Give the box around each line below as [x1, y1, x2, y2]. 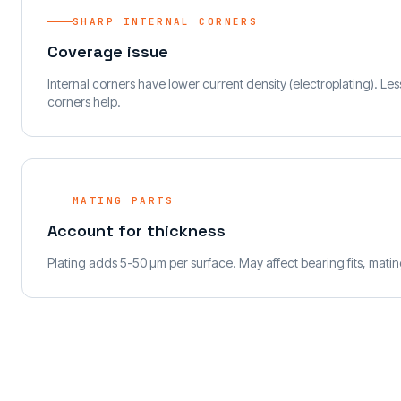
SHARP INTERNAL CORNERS [73, 15, 259, 28]
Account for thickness [47, 219, 226, 241]
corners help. [47, 94, 121, 109]
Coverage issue [47, 41, 168, 62]
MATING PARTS [73, 193, 175, 207]
